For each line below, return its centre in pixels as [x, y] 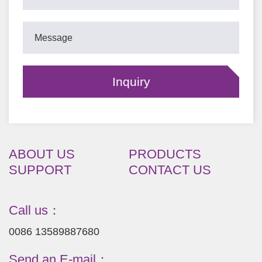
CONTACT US [170, 170]
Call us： [35, 210]
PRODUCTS [165, 154]
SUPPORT [40, 170]
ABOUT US [42, 154]
